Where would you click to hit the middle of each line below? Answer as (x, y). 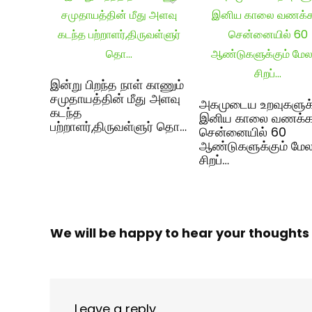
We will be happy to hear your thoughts (180, 233)
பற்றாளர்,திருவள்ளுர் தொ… (119, 126)
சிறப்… (214, 160)
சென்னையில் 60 (243, 132)
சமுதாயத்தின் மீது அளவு (116, 99)
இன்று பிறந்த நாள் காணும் (117, 85)
